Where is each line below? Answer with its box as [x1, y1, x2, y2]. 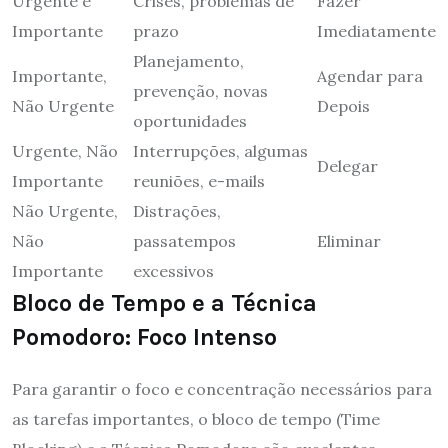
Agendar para [317, 65, 423, 86]
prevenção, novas [133, 80, 268, 101]
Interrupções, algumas [133, 140, 308, 161]
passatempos [133, 230, 236, 251]
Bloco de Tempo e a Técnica [12, 288, 317, 317]
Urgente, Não [12, 140, 118, 161]
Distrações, [133, 200, 221, 221]
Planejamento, [133, 50, 244, 71]
